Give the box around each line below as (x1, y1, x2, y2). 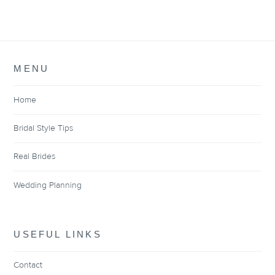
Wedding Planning (14, 180, 82, 190)
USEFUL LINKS (14, 228, 102, 239)
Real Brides (14, 152, 56, 161)
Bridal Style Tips (14, 123, 74, 133)
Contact (14, 260, 43, 269)
